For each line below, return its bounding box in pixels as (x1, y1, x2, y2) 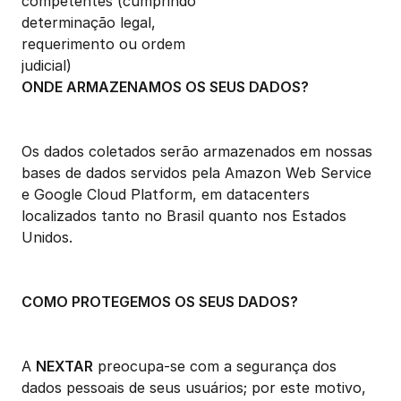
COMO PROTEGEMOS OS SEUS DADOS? (21, 293, 298, 311)
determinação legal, (21, 13, 156, 31)
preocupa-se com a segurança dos (93, 357, 337, 375)
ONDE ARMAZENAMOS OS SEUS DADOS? (21, 78, 309, 96)
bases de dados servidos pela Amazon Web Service (21, 164, 371, 182)
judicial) (21, 56, 72, 74)
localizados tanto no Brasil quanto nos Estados (21, 207, 346, 225)
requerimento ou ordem (21, 35, 185, 53)
